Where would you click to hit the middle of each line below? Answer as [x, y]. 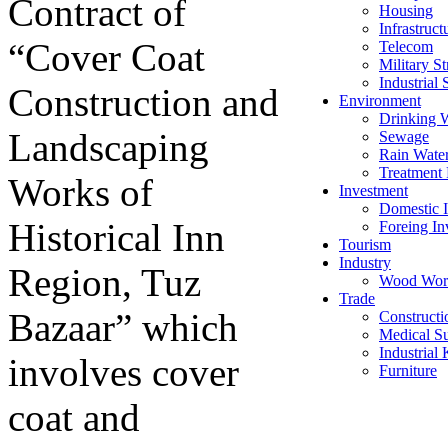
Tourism [365, 245]
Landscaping [108, 148]
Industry [365, 263]
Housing [406, 11]
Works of [80, 193]
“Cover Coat [106, 58]
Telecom [406, 47]
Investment [373, 191]
